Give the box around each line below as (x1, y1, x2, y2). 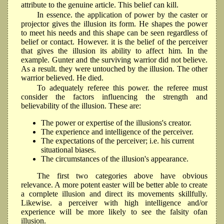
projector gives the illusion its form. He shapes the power (21, 19, 207, 28)
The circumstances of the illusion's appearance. (41, 154, 188, 163)
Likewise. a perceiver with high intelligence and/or (21, 198, 207, 207)
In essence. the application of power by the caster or (37, 10, 207, 19)
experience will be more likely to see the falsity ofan (21, 207, 207, 216)
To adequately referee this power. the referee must (37, 83, 207, 92)
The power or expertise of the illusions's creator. (41, 118, 191, 127)
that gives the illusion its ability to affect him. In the (21, 46, 207, 55)
